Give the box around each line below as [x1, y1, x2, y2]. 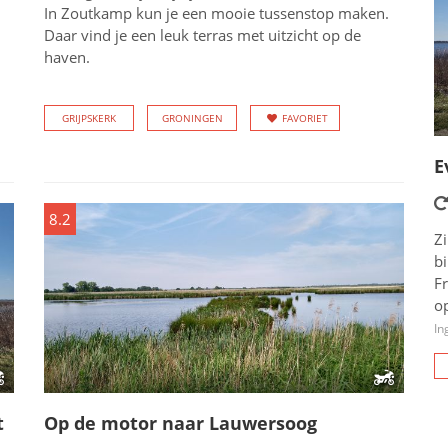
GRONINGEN [161, 111, 223, 125]
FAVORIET [282, 111, 328, 125]
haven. [44, 47, 90, 67]
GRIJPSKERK [62, 111, 116, 125]
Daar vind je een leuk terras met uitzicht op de [44, 25, 361, 45]
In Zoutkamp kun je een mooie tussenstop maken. [44, 3, 389, 23]
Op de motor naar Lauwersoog [44, 411, 317, 435]
